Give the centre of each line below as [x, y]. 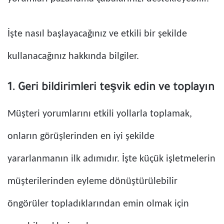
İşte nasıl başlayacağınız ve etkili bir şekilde [97, 34]
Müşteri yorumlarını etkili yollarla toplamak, [100, 114]
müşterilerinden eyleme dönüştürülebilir [92, 182]
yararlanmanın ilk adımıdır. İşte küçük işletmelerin [111, 159]
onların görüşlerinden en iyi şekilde [81, 137]
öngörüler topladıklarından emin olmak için [98, 204]
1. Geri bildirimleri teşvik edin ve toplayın [111, 89]
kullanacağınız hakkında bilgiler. [73, 57]
